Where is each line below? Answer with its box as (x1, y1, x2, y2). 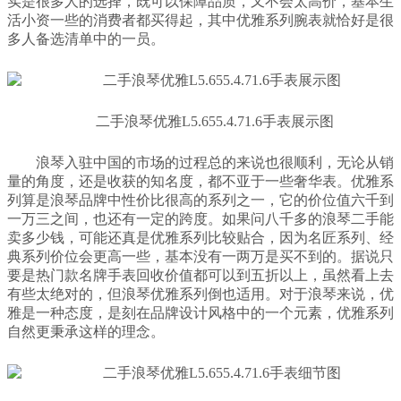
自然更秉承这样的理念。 (7, 323, 165, 339)
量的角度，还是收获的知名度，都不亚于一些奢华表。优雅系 (7, 173, 394, 189)
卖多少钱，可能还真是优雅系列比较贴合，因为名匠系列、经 (7, 229, 394, 245)
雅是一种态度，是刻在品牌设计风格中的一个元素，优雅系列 (7, 304, 394, 320)
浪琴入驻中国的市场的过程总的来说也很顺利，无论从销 (36, 154, 394, 170)
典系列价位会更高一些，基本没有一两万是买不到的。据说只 (7, 248, 394, 264)
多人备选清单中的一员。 (7, 30, 165, 47)
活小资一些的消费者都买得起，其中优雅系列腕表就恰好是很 (7, 12, 394, 28)
